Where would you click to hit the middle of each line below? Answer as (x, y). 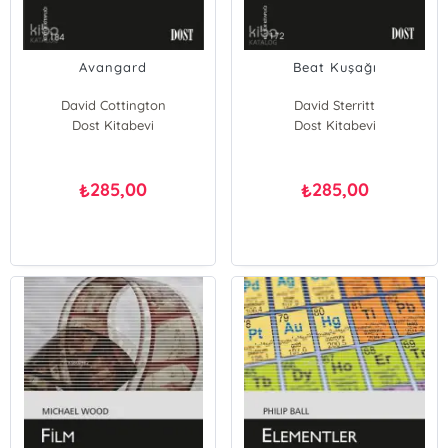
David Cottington (113, 105)
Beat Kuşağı (334, 67)
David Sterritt (335, 105)
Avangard (113, 67)
